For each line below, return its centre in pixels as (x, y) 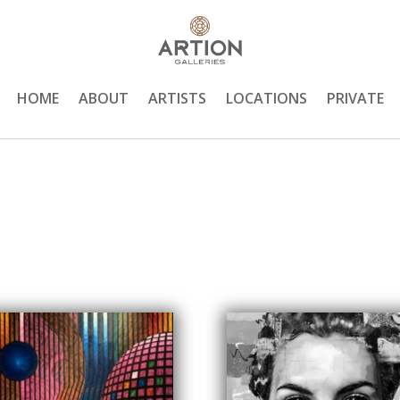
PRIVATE (355, 98)
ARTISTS (177, 98)
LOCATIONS (266, 98)
